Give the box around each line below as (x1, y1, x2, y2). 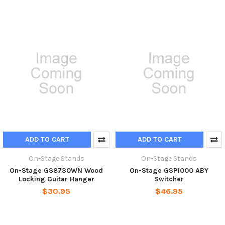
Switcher (154, 174, 184, 183)
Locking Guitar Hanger (18, 174, 94, 183)
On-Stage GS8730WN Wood (10, 166, 103, 175)
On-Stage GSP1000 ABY (129, 166, 208, 175)
